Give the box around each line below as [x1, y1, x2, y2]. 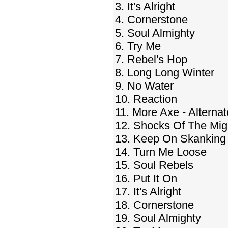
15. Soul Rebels [115, 159, 193, 172]
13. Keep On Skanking [115, 132, 226, 145]
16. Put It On [115, 172, 177, 185]
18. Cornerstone [115, 198, 194, 211]
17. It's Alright [115, 185, 181, 198]
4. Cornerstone [115, 13, 188, 26]
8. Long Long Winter [115, 66, 214, 79]
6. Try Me [115, 40, 161, 52]
